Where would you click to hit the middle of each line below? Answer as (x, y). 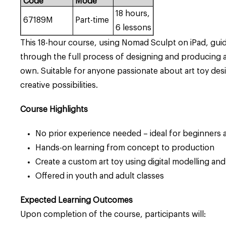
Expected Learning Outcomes (77, 200)
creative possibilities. (59, 85)
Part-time (91, 20)
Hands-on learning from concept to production (125, 148)
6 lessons (133, 27)
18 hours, (133, 13)
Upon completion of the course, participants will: (113, 214)
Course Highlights (54, 109)
